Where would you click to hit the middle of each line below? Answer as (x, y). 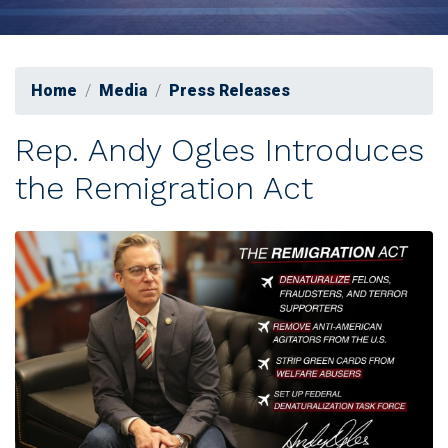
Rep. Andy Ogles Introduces (219, 150)
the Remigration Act (164, 188)
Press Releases (229, 91)
